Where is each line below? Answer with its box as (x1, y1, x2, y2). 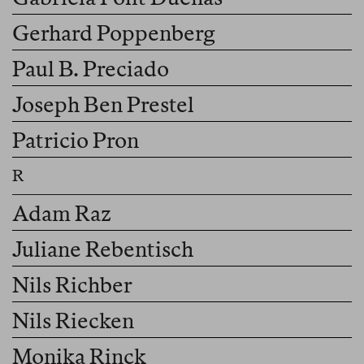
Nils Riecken (12, 308, 134, 334)
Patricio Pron (12, 128, 139, 154)
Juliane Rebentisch (12, 236, 193, 262)
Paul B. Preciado (12, 56, 169, 82)
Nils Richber (12, 272, 132, 298)
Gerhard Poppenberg (12, 20, 215, 46)
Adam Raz (12, 201, 111, 227)
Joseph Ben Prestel (12, 92, 194, 118)
